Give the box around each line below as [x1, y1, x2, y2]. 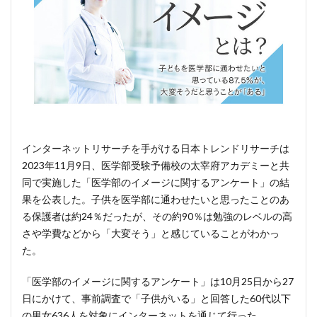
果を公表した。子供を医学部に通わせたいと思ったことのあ [22, 193, 289, 205]
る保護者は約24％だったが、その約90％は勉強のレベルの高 [22, 210, 292, 222]
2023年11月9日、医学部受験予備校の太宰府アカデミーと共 [22, 159, 289, 171]
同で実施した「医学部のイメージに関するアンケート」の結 [22, 176, 289, 188]
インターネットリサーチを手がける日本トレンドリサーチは [22, 142, 289, 154]
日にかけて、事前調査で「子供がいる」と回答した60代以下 [22, 292, 291, 304]
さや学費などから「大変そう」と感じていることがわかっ [22, 227, 279, 239]
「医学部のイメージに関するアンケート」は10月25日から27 [22, 275, 294, 287]
